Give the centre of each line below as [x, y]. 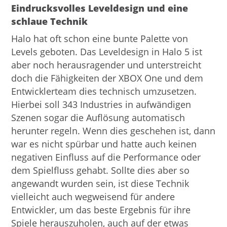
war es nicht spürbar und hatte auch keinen [104, 144]
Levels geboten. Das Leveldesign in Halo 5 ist [107, 52]
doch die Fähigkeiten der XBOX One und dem [107, 78]
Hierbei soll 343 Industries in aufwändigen [101, 105]
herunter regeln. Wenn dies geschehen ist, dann [113, 131]
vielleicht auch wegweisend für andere [93, 197]
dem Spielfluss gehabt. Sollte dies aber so [101, 171]
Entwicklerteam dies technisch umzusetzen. [104, 91]
